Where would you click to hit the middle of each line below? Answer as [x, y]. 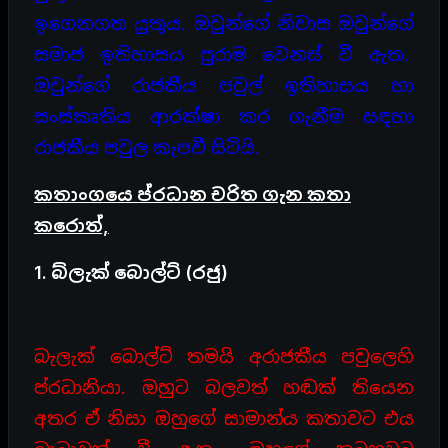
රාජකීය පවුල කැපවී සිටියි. [147, 147]
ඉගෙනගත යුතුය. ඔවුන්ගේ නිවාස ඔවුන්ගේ [224, 23]
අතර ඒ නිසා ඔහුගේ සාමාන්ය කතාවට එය [224, 418]
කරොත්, [71, 225]
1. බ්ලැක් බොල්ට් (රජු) [131, 272]
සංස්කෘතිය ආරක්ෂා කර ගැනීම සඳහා [224, 116]
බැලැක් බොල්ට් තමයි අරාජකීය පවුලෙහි [224, 356]
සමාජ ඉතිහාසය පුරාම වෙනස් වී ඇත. [224, 54]
